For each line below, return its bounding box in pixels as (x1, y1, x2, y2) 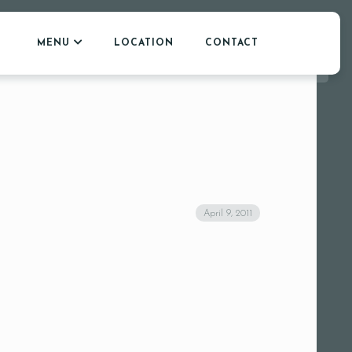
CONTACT (205, 38, 258, 48)
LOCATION (114, 38, 174, 48)
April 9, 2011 (203, 209, 252, 218)
